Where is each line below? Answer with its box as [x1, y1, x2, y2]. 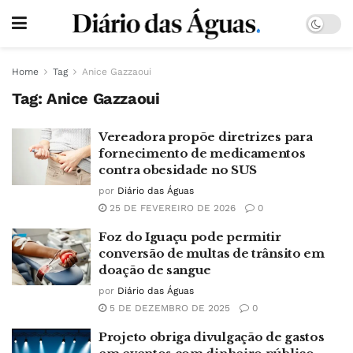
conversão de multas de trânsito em [98, 246, 325, 261]
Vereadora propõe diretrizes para [98, 129, 313, 144]
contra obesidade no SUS [98, 162, 258, 177]
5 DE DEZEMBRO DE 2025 [106, 303, 230, 314]
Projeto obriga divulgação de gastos [98, 329, 325, 344]
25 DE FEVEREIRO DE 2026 [106, 203, 236, 214]
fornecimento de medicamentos [98, 146, 306, 161]
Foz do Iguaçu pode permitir [98, 229, 281, 244]
